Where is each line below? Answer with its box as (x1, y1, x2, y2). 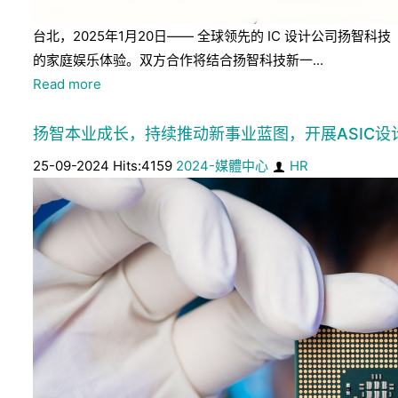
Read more (33, 76, 101, 92)
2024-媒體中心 (176, 157, 268, 174)
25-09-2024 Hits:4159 (33, 157, 176, 174)
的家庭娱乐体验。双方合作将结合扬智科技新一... (33, 52, 323, 68)
